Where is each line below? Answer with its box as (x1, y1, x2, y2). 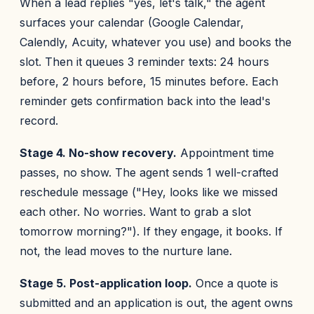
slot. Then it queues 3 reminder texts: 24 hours (20, 55, 269, 69)
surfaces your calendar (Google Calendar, (20, 15, 244, 29)
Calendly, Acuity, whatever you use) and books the (20, 35, 292, 49)
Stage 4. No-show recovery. (20, 146, 177, 160)
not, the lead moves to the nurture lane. (20, 244, 232, 258)
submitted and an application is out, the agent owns (20, 296, 293, 310)
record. (20, 114, 58, 128)
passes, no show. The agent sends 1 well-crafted (20, 165, 278, 179)
